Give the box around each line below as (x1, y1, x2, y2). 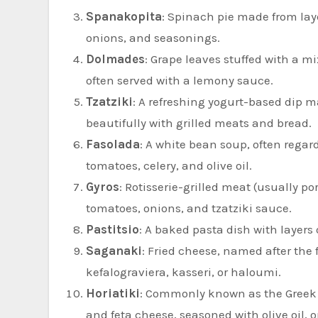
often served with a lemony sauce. (86, 72, 273, 87)
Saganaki (86, 243, 142, 258)
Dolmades (86, 51, 145, 66)
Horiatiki (86, 285, 140, 300)
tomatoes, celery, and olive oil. (86, 158, 252, 172)
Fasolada (86, 136, 140, 151)
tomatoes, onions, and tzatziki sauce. (86, 200, 292, 215)
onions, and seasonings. (86, 30, 220, 45)
